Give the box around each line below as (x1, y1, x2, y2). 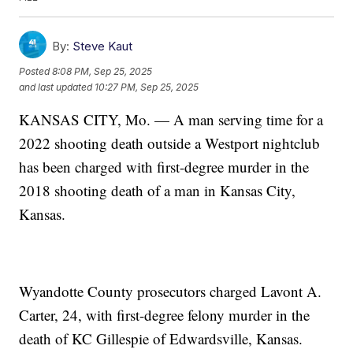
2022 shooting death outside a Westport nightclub (19, 133, 321, 154)
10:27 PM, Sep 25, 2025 (95, 80, 199, 93)
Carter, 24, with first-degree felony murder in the (19, 305, 310, 325)
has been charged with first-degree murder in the (19, 157, 310, 177)
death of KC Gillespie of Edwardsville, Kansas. (19, 329, 303, 349)
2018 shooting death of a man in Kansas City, (19, 180, 296, 201)
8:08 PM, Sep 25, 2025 (52, 65, 153, 77)
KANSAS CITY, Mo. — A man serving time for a (19, 110, 324, 130)
